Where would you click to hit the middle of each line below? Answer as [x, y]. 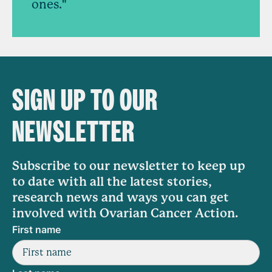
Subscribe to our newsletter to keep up [129, 166]
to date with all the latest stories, [112, 182]
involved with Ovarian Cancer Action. [125, 214]
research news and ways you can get [121, 198]
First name [36, 230]
